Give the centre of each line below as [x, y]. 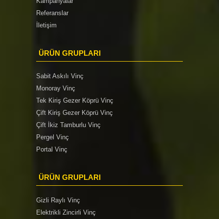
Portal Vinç [52, 149]
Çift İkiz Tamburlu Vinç [68, 125]
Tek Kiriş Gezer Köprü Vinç [75, 100]
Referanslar [52, 13]
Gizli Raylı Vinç [58, 200]
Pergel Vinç [53, 137]
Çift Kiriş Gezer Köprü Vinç [75, 112]
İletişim [46, 25]
